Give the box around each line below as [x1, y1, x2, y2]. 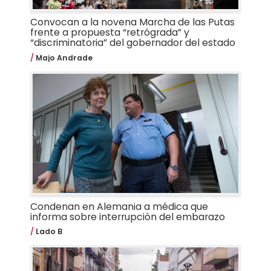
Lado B [33, 226, 62, 237]
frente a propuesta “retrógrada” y [30, 25, 189, 40]
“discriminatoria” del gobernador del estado [30, 36, 235, 50]
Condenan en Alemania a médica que [30, 199, 208, 214]
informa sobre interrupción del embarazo [30, 209, 225, 224]
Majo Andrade [33, 52, 93, 63]
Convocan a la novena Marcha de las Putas [30, 15, 235, 30]
